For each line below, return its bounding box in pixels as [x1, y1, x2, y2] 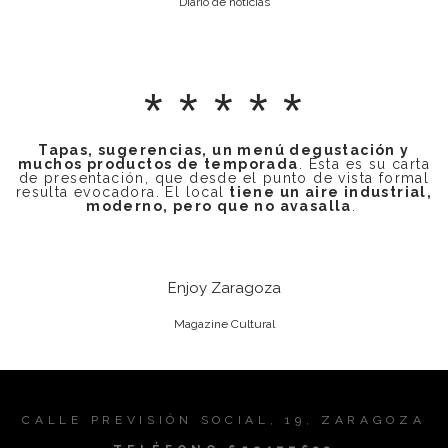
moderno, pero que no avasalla [86, 197, 352, 214]
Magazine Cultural [173, 317, 275, 332]
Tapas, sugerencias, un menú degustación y [38, 141, 410, 158]
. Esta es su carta [298, 155, 430, 172]
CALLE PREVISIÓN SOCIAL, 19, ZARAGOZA [22, 413, 426, 428]
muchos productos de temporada [18, 155, 299, 172]
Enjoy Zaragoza [167, 278, 281, 297]
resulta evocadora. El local [15, 183, 225, 200]
